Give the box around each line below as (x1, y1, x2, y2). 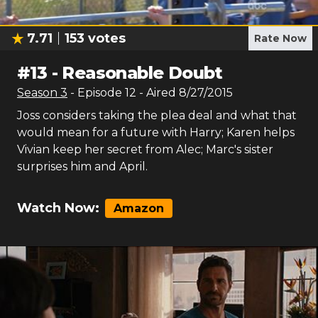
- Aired (136, 86, 176, 99)
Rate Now (254, 32, 307, 45)
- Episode (70, 86, 125, 99)
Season (17, 86, 60, 99)
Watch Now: (17, 200, 99, 216)
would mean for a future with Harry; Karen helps (17, 126, 295, 139)
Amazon (114, 202, 164, 215)
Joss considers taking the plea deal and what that (17, 109, 297, 122)
